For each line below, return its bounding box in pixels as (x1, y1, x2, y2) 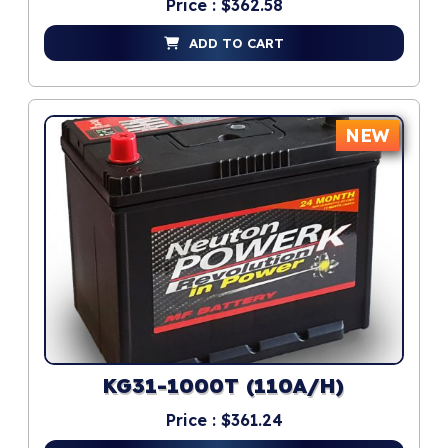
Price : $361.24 (165, 410, 283, 431)
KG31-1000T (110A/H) (103, 375, 345, 401)
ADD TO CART (189, 35, 284, 52)
